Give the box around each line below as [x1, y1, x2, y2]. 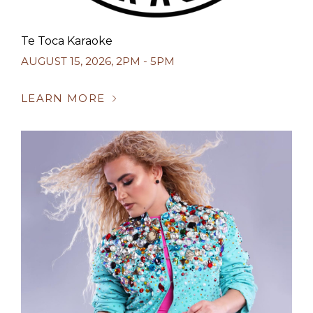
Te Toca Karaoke [21, 34, 112, 48]
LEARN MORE [21, 92, 105, 105]
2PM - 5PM [116, 54, 175, 68]
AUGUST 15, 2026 [21, 54, 111, 68]
